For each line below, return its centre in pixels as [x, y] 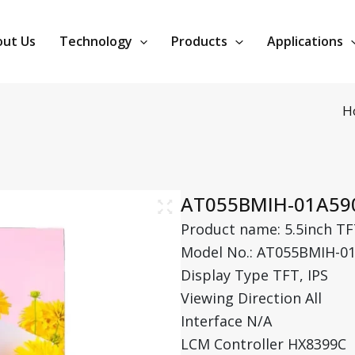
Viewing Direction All [252, 298]
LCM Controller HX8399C [264, 344]
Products [200, 42]
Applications [305, 42]
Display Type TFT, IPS [255, 275]
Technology [95, 42]
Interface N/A [227, 321]
